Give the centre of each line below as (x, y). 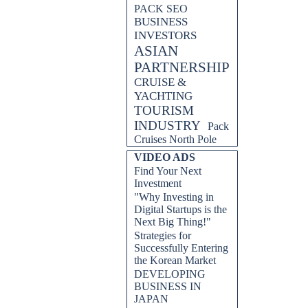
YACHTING (163, 96)
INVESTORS (165, 35)
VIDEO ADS (165, 157)
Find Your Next (168, 171)
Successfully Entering (181, 248)
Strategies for (163, 235)
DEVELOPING (170, 274)
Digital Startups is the (180, 209)
